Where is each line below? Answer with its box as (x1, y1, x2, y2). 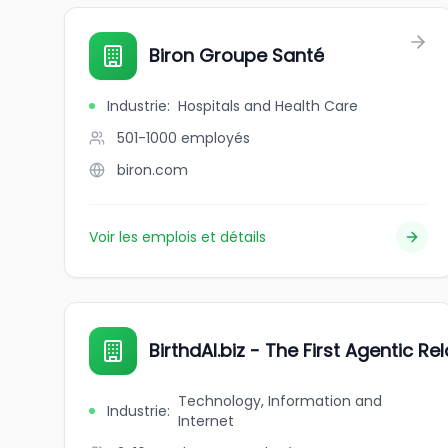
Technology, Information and (177, 391, 382, 411)
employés (181, 128, 250, 148)
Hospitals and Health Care (178, 96, 358, 116)
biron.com (117, 160, 188, 180)
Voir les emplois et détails (89, 227, 266, 247)
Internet (177, 411, 234, 431)
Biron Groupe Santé (149, 43, 324, 68)
